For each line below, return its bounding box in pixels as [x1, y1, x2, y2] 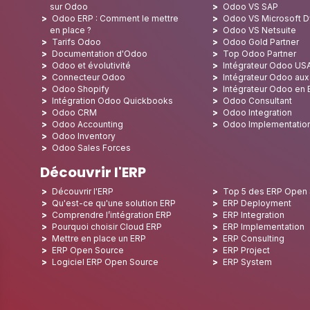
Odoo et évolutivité [52, 60, 131, 71]
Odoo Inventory [52, 131, 116, 142]
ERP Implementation [223, 221, 305, 232]
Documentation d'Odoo [52, 48, 147, 60]
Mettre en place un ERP [52, 233, 146, 244]
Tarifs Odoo [52, 37, 101, 48]
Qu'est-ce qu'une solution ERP [52, 198, 176, 209]
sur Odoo [50, 1, 88, 12]
